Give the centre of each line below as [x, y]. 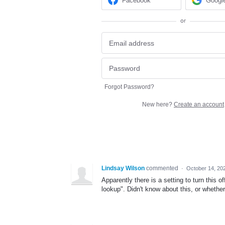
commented [163, 168]
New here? [158, 105]
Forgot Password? [129, 87]
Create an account [199, 105]
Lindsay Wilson [123, 168]
